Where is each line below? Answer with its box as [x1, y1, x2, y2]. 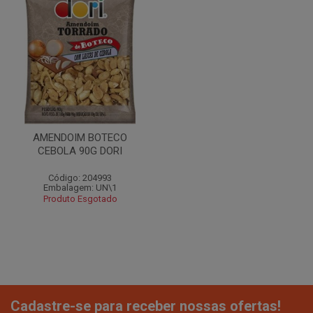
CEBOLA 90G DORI [38, 145, 122, 157]
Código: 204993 [48, 173, 112, 183]
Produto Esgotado [43, 194, 117, 204]
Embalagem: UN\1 [43, 182, 117, 193]
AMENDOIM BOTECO [33, 131, 127, 144]
